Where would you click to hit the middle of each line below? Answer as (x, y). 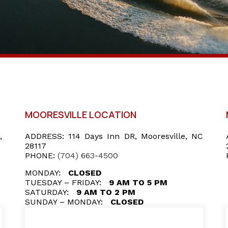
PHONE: (40, 155)
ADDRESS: (45, 136)
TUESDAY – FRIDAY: (63, 182)
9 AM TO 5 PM (137, 182)
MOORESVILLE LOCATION (81, 115)
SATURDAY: (47, 192)
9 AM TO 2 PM (105, 192)
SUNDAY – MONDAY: (64, 202)
